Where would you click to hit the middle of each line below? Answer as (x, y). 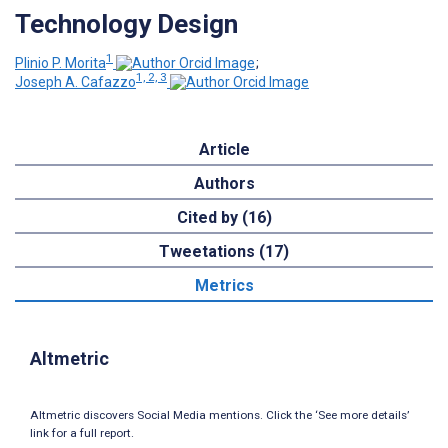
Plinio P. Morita (60, 62)
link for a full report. (82, 433)
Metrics (224, 286)
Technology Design (126, 23)
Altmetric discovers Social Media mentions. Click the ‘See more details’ (219, 415)
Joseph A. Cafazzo (75, 82)
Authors (224, 184)
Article (224, 150)
